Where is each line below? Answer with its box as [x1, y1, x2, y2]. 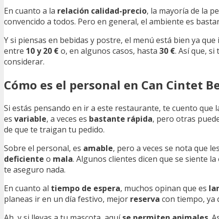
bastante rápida [89, 113, 153, 124]
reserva [130, 193, 160, 204]
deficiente [4, 153, 44, 164]
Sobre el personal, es [4, 142, 83, 153]
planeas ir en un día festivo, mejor [4, 193, 130, 204]
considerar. [4, 56, 44, 67]
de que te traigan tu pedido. [4, 124, 105, 135]
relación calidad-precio [57, 5, 147, 16]
